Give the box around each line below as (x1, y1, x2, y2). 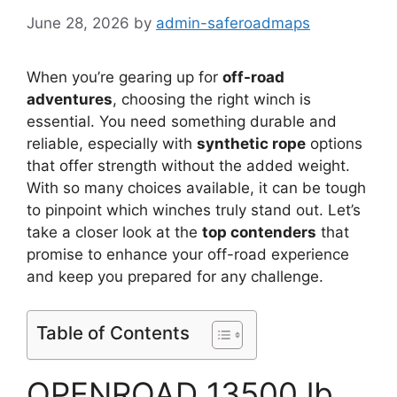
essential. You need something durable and (27, 112, 337, 130)
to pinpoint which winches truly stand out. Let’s (27, 200, 361, 219)
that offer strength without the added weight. (27, 156, 350, 175)
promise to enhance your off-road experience (27, 245, 349, 263)
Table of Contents (36, 322, 190, 344)
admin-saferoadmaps (156, 13, 310, 32)
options (306, 134, 362, 152)
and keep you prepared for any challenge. (27, 267, 323, 285)
